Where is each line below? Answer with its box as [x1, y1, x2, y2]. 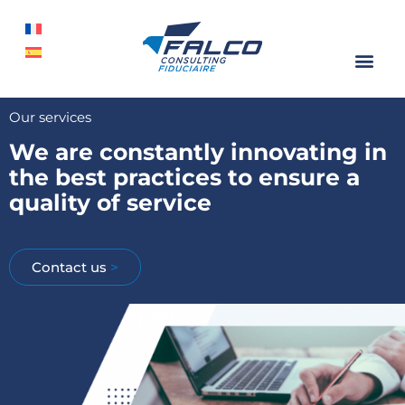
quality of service [9, 189, 212, 217]
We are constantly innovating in [9, 138, 387, 166]
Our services [9, 108, 91, 126]
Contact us [32, 258, 110, 276]
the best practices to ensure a [9, 164, 360, 192]
